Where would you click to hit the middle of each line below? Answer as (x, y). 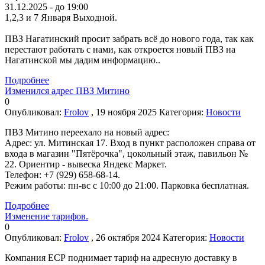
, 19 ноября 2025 (124, 112)
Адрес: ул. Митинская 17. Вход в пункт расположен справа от (130, 143)
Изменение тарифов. (46, 216)
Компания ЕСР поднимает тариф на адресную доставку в (121, 257)
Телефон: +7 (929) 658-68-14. (62, 174)
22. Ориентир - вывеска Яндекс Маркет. (86, 164)
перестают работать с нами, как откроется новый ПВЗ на (120, 49)
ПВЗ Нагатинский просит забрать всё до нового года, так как (129, 38)
